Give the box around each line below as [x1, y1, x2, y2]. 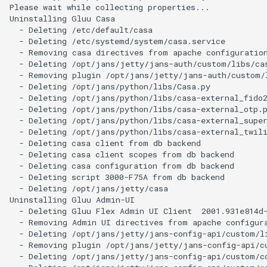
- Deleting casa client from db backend [10, 138, 201, 149]
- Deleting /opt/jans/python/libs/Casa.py [10, 81, 210, 92]
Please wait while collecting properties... [10, 2, 210, 13]
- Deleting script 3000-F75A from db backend [10, 172, 225, 183]
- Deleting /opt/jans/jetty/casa [10, 183, 168, 194]
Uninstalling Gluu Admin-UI [10, 194, 135, 206]
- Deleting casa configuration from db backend [10, 160, 234, 172]
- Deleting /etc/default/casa [10, 24, 153, 36]
